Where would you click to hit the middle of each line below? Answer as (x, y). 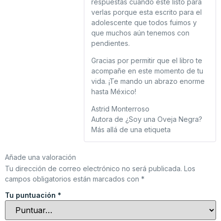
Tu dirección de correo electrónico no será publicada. (93, 169)
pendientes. (110, 43)
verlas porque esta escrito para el (147, 12)
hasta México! (114, 92)
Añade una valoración (40, 157)
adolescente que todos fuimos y (144, 23)
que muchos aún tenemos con (140, 33)
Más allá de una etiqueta (131, 130)
